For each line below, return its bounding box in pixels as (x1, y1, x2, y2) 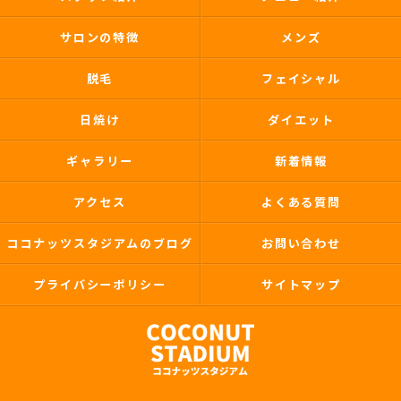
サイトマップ (260, 276, 342, 293)
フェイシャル (260, 70, 342, 87)
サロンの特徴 (59, 29, 141, 46)
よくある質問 (260, 193, 342, 210)
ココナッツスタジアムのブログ (6, 235, 193, 252)
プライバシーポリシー (32, 276, 167, 293)
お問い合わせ (260, 235, 342, 252)
